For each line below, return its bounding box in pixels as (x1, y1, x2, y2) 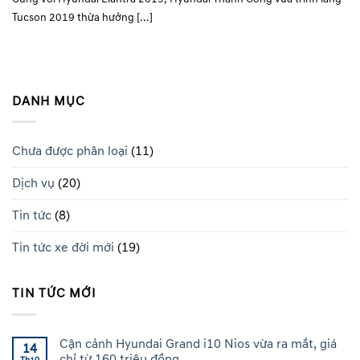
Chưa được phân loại (12, 143, 128, 160)
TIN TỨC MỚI (12, 285, 96, 302)
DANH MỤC (12, 92, 85, 109)
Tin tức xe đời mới (12, 239, 114, 256)
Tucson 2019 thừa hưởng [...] (12, 10, 153, 24)
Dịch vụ (12, 175, 55, 192)
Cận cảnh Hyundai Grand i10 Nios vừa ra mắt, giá (59, 336, 337, 353)
